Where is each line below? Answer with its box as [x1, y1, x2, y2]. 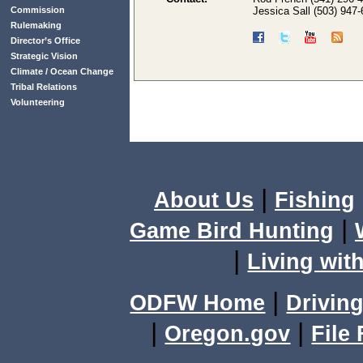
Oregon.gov [164, 322, 291, 346]
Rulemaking [11, 20, 62, 30]
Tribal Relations [11, 82, 77, 92]
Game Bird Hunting [130, 219, 334, 243]
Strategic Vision [11, 51, 78, 61]
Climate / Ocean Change [11, 66, 113, 76]
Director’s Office [11, 36, 80, 45]
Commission [11, 5, 65, 15]
